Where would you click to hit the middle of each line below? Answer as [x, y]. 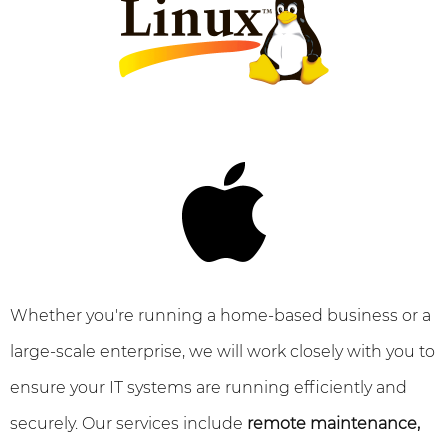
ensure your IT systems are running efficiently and [208, 387]
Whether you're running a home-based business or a [220, 315]
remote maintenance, [333, 423]
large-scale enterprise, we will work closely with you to [222, 351]
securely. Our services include [128, 423]
